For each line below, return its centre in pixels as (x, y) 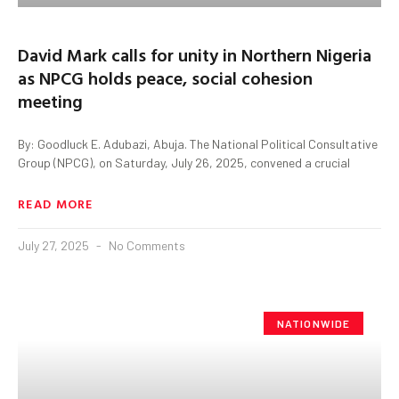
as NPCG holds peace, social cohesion (165, 77)
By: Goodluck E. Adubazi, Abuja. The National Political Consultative (198, 143)
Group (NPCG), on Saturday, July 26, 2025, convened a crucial (184, 162)
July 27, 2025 (55, 245)
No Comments (146, 245)
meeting (50, 100)
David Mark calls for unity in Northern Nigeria (195, 54)
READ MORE (56, 203)
